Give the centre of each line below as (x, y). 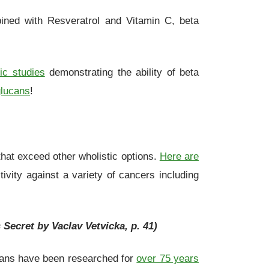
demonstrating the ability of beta (122, 72)
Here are (179, 156)
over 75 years (168, 258)
